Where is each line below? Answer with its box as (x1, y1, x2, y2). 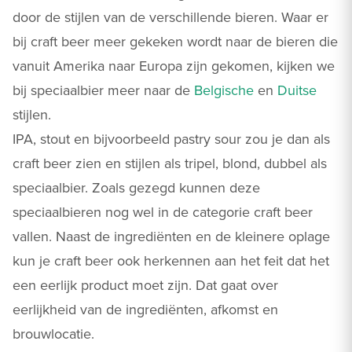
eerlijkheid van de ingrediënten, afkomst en (13, 299, 278, 320)
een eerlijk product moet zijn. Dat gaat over (13, 275, 278, 295)
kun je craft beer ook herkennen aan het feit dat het (13, 251, 329, 271)
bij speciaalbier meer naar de (13, 80, 194, 101)
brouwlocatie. (13, 324, 94, 344)
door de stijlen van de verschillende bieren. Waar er (13, 7, 328, 27)
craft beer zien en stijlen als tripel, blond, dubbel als (13, 153, 327, 174)
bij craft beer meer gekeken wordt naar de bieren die (13, 31, 338, 52)
